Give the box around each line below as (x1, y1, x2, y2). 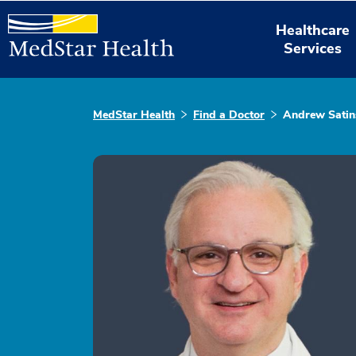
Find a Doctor (193, 107, 265, 122)
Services (284, 38, 342, 58)
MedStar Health (93, 107, 175, 122)
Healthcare (276, 20, 350, 40)
